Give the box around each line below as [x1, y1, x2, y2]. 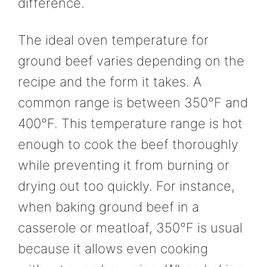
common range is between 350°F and [18, 94, 248, 110]
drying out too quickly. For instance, [18, 178, 235, 194]
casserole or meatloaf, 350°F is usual [18, 219, 243, 235]
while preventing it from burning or [18, 157, 229, 173]
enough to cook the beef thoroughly [18, 136, 238, 152]
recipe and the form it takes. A [18, 73, 201, 89]
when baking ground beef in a [18, 198, 199, 215]
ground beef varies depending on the [18, 52, 244, 69]
